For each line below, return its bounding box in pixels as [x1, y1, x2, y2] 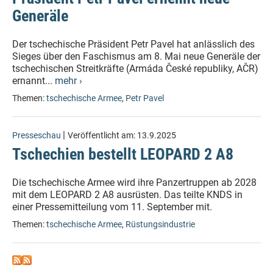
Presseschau [12, 130, 61, 141]
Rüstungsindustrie [126, 219, 195, 230]
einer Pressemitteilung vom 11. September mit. [12, 201, 214, 213]
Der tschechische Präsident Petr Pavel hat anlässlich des [12, 38, 255, 50]
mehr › [55, 75, 82, 87]
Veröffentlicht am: [68, 130, 137, 141]
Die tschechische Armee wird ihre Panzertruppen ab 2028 [12, 177, 257, 188]
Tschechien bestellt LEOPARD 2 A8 [12, 145, 233, 163]
